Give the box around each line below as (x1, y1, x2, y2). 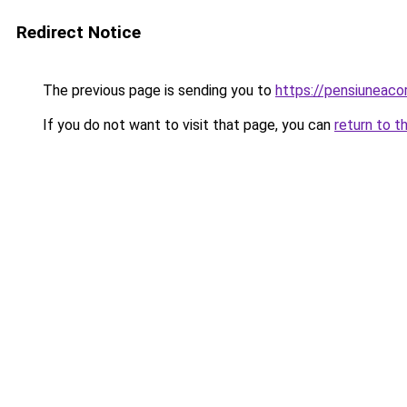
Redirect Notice (16, 22, 141, 43)
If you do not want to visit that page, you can (39, 116, 334, 134)
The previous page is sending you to (39, 82, 275, 99)
